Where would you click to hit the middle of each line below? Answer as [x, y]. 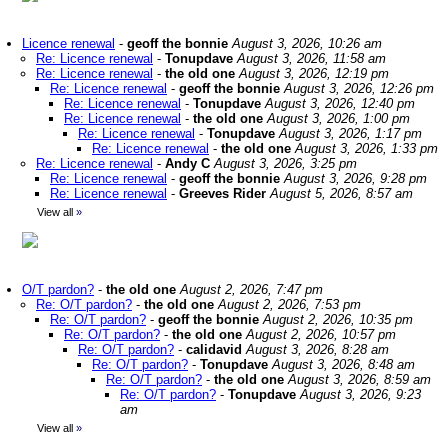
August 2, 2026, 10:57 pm [321, 334]
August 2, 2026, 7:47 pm [251, 289]
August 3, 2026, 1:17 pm [350, 133]
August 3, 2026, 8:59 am [359, 379]
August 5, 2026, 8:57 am [341, 193]
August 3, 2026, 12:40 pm [340, 103]
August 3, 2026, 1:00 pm [338, 118]
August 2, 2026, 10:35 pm [338, 319]
